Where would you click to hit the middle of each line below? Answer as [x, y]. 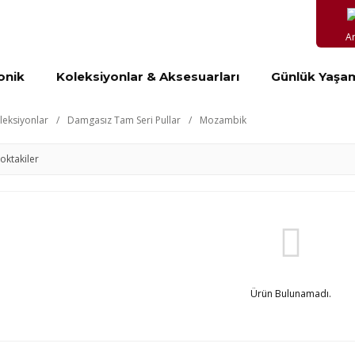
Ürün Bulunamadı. [290, 294]
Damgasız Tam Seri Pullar [124, 120]
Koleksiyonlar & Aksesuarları [148, 76]
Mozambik [223, 120]
